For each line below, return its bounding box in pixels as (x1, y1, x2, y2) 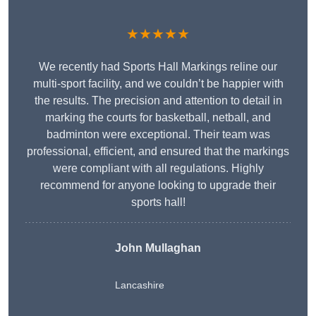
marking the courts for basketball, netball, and (45, 111, 271, 124)
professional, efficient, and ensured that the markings (27, 145, 289, 158)
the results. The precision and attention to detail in (34, 95, 282, 107)
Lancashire (115, 279, 164, 291)
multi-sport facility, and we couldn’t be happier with (32, 78, 284, 90)
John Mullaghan (115, 242, 201, 255)
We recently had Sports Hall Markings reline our (39, 61, 277, 73)
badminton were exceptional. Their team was (46, 128, 270, 141)
